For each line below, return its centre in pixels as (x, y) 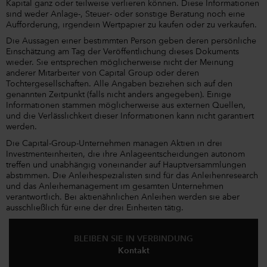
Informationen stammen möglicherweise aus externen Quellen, (126, 106)
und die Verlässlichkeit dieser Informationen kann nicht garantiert (130, 117)
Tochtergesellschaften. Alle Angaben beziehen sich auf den (119, 84)
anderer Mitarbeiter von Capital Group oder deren (103, 74)
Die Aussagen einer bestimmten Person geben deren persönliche (131, 41)
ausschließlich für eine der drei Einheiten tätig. (95, 208)
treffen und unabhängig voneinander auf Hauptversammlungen (126, 165)
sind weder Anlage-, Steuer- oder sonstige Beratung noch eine (125, 14)
